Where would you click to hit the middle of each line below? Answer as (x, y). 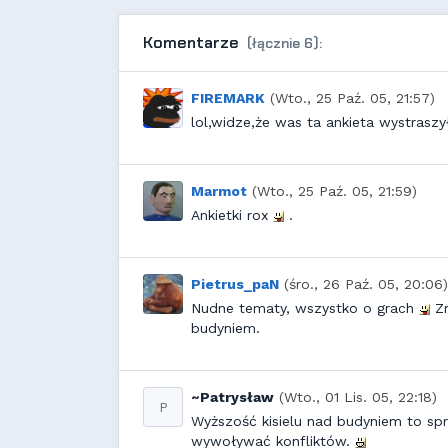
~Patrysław (232, 397)
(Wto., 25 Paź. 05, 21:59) (334, 191)
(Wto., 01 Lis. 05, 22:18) (358, 397)
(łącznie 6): (284, 43)
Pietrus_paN (235, 284)
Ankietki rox (232, 215)
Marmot (219, 191)
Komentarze (193, 42)
